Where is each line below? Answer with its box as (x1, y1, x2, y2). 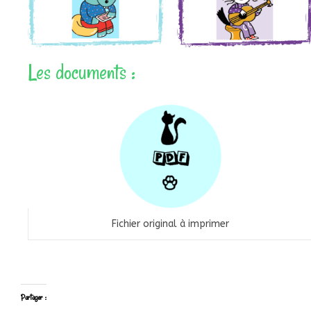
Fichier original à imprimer (111, 218, 229, 230)
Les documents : (28, 58, 135, 85)
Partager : (21, 292, 47, 303)
